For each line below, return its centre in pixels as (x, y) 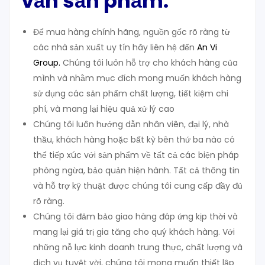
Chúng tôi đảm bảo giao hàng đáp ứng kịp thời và (135, 217)
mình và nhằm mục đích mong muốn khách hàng (137, 78)
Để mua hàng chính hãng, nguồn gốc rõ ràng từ (132, 32)
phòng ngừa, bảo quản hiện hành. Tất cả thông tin (136, 171)
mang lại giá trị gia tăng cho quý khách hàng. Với (134, 232)
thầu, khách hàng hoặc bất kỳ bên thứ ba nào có (134, 140)
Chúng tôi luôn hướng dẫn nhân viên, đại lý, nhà (131, 125)
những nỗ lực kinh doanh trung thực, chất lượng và (138, 248)
